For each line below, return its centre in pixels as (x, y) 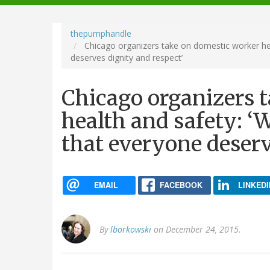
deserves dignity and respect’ (127, 57)
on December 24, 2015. (196, 230)
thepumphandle (101, 33)
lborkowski (131, 230)
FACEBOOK (181, 185)
